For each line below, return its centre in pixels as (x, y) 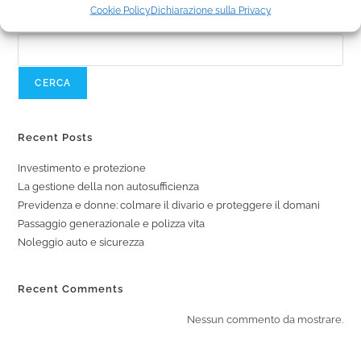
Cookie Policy (120, 10)
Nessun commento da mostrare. (265, 319)
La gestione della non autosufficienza (109, 186)
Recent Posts (56, 137)
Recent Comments (71, 288)
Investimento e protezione (82, 168)
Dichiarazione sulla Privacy (211, 10)
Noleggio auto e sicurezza (81, 242)
